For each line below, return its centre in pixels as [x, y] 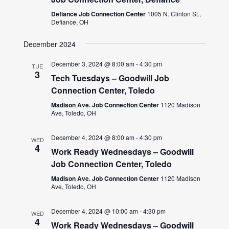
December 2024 [50, 44]
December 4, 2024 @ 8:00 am [93, 137]
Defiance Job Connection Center [99, 14]
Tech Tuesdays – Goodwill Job [110, 78]
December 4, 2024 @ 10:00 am [95, 211]
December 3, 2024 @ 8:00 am [93, 63]
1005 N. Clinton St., [174, 13]
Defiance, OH [70, 21]
